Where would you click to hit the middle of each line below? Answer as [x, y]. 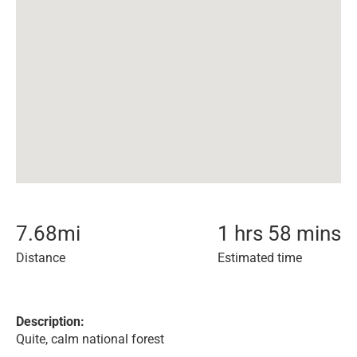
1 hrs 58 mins [279, 233]
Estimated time [260, 258]
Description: [50, 322]
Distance [41, 258]
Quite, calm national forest [90, 339]
